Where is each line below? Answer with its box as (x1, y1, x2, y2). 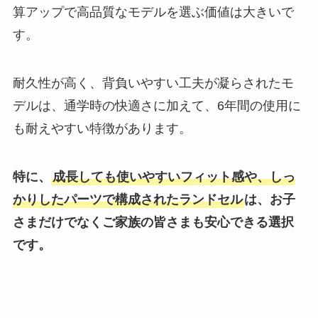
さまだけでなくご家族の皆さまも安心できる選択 (12, 214, 294, 229)
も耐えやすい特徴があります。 (12, 121, 192, 136)
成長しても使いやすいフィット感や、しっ (52, 169, 295, 184)
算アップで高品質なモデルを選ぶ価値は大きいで (12, 4, 294, 19)
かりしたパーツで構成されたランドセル (12, 192, 243, 207)
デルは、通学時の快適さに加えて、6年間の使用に (12, 98, 301, 113)
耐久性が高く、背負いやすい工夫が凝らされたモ (12, 75, 294, 90)
